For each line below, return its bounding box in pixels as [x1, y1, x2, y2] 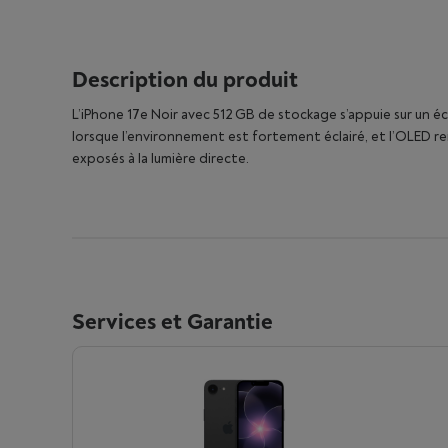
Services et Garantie [72, 308, 273, 336]
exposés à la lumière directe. [72, 150, 249, 167]
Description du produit [72, 66, 298, 94]
